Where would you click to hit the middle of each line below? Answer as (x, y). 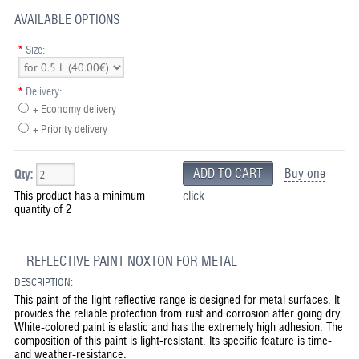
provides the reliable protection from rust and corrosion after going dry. (178, 313)
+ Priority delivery (71, 129)
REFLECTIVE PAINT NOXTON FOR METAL (131, 262)
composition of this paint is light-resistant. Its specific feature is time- (173, 341)
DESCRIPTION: (43, 283)
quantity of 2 (42, 209)
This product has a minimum (79, 196)
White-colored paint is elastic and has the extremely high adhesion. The (178, 327)
